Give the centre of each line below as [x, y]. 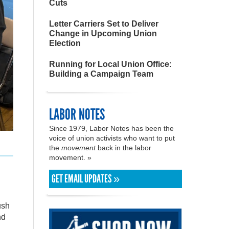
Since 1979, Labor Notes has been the [111, 128]
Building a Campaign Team [101, 74]
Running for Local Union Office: [110, 64]
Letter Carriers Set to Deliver [104, 24]
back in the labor [123, 148]
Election [65, 43]
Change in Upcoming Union [103, 33]
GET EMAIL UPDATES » [86, 179]
